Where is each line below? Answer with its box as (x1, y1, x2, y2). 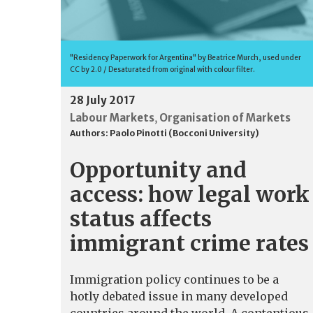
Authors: (70, 128, 110, 139)
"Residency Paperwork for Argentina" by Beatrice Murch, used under (70, 53, 301, 63)
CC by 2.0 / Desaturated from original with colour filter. (70, 65, 255, 75)
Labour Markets (70, 111, 154, 125)
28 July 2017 (70, 94, 135, 108)
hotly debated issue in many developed (70, 289, 288, 304)
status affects (70, 205, 212, 233)
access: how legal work (70, 181, 310, 208)
